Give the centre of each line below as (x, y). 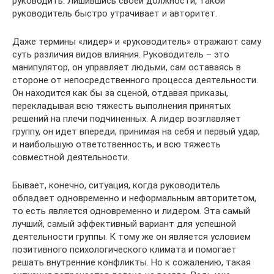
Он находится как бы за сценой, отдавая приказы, (120, 93)
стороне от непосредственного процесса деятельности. (135, 80)
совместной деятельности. (71, 157)
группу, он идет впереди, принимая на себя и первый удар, (136, 131)
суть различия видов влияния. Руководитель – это (121, 54)
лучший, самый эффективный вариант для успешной (124, 224)
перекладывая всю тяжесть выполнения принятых (121, 106)
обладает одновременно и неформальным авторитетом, (134, 198)
